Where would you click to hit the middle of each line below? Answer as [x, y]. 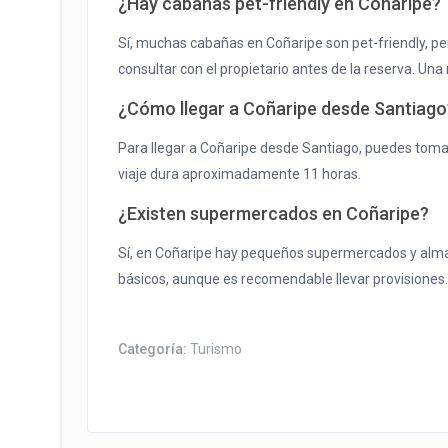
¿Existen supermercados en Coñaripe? [273, 214]
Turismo [216, 349]
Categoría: [154, 349]
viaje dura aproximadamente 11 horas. [239, 174]
